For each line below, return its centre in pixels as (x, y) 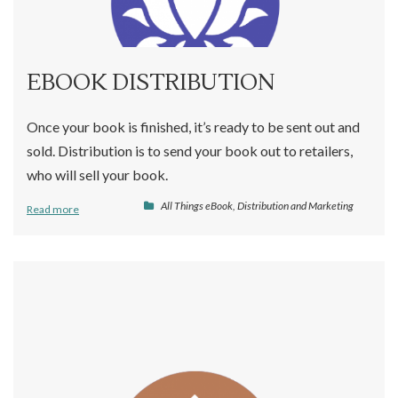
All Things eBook (197, 205)
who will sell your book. (97, 174)
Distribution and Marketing (295, 205)
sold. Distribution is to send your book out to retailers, (190, 150)
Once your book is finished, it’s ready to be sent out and (193, 126)
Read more (53, 209)
